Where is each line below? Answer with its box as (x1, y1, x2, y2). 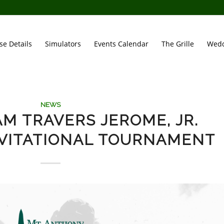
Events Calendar (94, 39, 149, 48)
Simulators (45, 39, 81, 48)
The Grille (161, 39, 194, 48)
